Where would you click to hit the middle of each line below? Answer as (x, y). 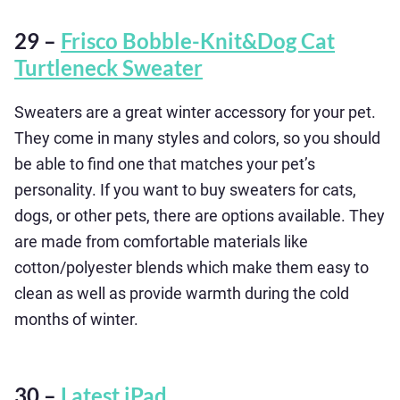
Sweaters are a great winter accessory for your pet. (195, 112)
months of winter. (76, 319)
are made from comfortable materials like (161, 242)
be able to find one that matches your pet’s (165, 164)
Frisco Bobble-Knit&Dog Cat (198, 41)
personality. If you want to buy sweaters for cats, (185, 190)
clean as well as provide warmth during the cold (182, 293)
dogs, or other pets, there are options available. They (200, 216)
